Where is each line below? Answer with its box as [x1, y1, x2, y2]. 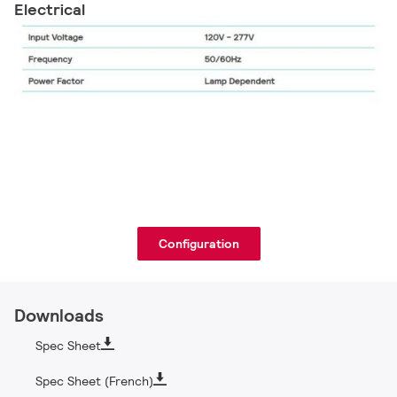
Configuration [158, 236, 239, 253]
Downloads [14, 304, 104, 328]
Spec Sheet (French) [35, 373, 154, 390]
